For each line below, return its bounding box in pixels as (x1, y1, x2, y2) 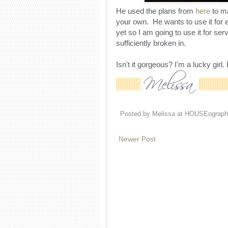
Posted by (120, 110, 152, 118)
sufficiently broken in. (116, 38, 186, 47)
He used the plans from (116, 6, 195, 15)
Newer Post (118, 134, 156, 143)
